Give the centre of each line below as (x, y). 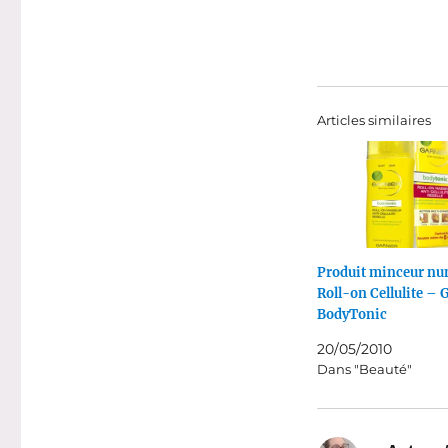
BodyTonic (351, 315)
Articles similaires (373, 119)
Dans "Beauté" (364, 369)
